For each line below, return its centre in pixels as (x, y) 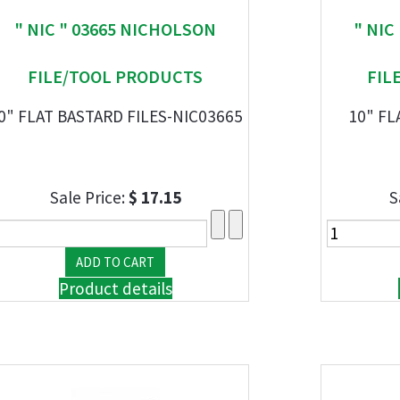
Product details (115, 288)
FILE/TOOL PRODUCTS (115, 76)
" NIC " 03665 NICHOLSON (115, 29)
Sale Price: (89, 197)
